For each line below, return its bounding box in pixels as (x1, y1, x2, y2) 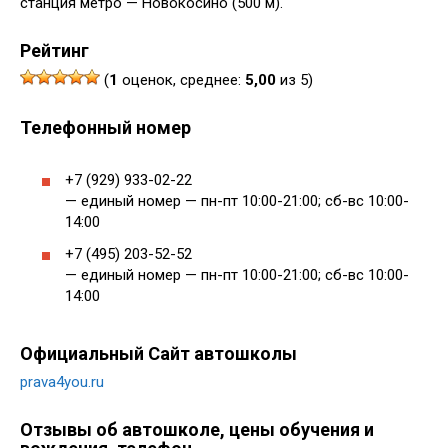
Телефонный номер (20, 117, 191, 138)
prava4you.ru (20, 373, 104, 391)
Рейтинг (20, 40, 89, 61)
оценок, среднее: (118, 71, 245, 89)
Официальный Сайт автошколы (20, 343, 297, 364)
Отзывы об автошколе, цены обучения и (20, 419, 374, 440)
